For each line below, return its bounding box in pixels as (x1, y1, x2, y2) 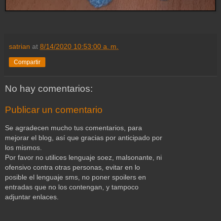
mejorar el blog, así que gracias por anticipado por (5, 133, 162, 142)
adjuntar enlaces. (5, 192, 59, 201)
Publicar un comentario (5, 105, 103, 115)
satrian (9, 42, 30, 50)
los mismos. (5, 143, 42, 151)
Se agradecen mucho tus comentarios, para (5, 123, 142, 132)
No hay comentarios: (5, 83, 93, 94)
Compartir (14, 58, 40, 66)
